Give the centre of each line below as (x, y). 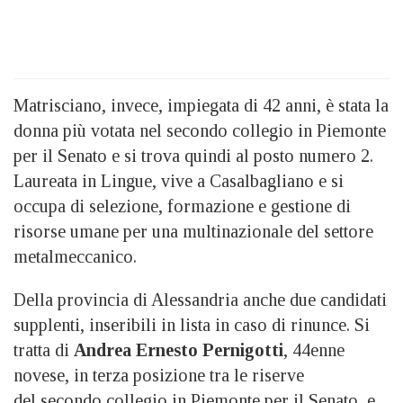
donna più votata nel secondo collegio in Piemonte (200, 130)
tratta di (44, 349)
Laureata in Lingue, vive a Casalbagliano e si (179, 180)
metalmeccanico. (75, 256)
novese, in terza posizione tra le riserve (159, 375)
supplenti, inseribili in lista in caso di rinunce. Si (192, 324)
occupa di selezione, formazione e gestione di (182, 206)
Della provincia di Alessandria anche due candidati (200, 299)
